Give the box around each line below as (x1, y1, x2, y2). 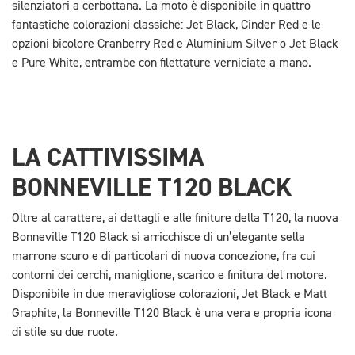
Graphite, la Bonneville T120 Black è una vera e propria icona (12, 307, 332, 321)
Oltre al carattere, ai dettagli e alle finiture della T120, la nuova (12, 212, 338, 226)
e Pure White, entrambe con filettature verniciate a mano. (12, 57, 311, 71)
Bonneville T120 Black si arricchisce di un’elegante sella (12, 231, 305, 245)
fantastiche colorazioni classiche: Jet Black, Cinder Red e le (12, 19, 321, 32)
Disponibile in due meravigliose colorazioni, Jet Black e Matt (12, 288, 327, 302)
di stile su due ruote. (12, 326, 118, 340)
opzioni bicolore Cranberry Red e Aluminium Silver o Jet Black (12, 38, 338, 52)
